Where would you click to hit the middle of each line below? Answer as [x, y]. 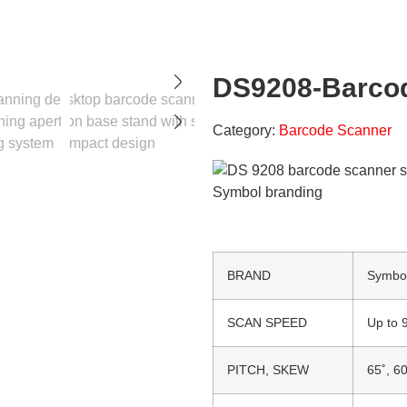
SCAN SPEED [267, 322]
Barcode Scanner [335, 130]
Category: [246, 130]
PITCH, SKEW [268, 369]
